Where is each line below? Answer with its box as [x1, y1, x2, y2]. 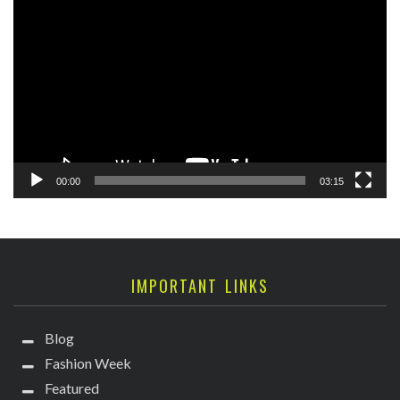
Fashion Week [45, 354, 131, 372]
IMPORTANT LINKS [131, 274, 269, 298]
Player [12, 11, 52, 28]
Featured [45, 379, 99, 397]
